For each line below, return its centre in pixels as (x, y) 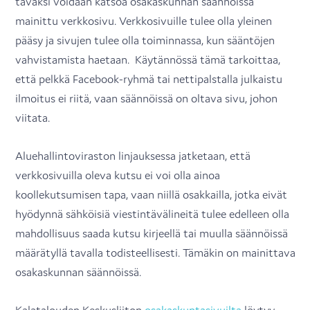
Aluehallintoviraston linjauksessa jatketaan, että (133, 155)
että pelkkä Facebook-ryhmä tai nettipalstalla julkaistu (149, 79)
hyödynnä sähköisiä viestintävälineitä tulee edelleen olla (153, 213)
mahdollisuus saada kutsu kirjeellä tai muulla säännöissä (152, 233)
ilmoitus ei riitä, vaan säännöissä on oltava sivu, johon (147, 98)
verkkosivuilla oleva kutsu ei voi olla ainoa (118, 175)
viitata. (33, 117)
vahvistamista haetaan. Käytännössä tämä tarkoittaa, (148, 59)
